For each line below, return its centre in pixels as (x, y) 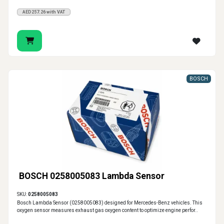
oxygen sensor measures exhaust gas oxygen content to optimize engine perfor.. (107, 210)
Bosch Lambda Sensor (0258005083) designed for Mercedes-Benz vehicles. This (110, 203)
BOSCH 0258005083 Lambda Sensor (92, 176)
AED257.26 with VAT (44, 12)
